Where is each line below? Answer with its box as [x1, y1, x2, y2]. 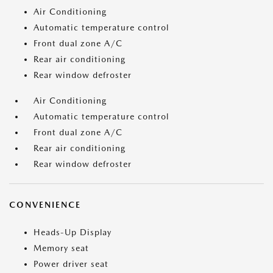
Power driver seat [34, 259, 108, 269]
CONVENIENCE [9, 200, 81, 210]
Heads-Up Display [34, 227, 112, 237]
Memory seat [34, 243, 89, 253]
